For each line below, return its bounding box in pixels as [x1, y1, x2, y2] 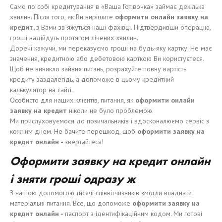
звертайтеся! [65, 137, 104, 146]
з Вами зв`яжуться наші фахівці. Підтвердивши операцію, [36, 23, 211, 32]
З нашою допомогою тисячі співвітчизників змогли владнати [10, 188, 192, 197]
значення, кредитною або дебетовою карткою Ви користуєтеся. [10, 54, 204, 63]
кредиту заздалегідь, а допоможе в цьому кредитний [10, 75, 174, 84]
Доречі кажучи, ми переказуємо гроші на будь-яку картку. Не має [10, 44, 212, 53]
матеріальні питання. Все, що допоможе [10, 199, 132, 208]
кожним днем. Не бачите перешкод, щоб [10, 127, 137, 136]
